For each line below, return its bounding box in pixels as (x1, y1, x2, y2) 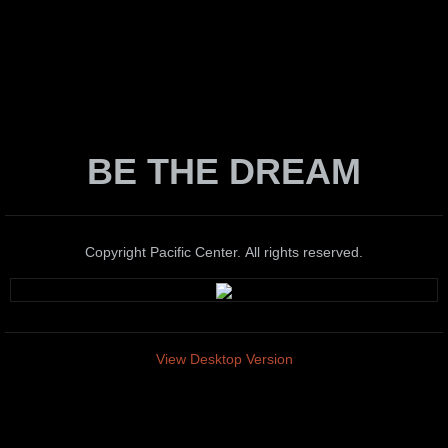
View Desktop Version (155, 351, 293, 367)
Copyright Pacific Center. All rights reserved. (85, 244, 363, 260)
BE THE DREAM (87, 151, 361, 192)
